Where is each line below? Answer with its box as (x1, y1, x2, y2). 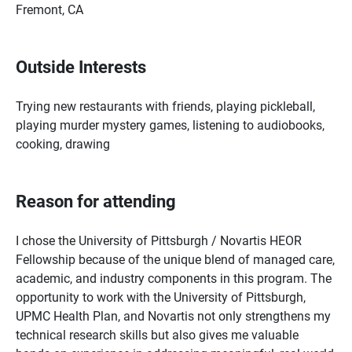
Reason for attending (16, 189, 176, 212)
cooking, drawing (16, 135, 110, 152)
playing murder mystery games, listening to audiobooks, (16, 116, 324, 133)
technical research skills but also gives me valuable (16, 326, 299, 343)
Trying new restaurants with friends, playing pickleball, (16, 97, 315, 114)
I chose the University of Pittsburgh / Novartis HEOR (16, 232, 302, 248)
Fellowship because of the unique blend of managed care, (16, 251, 335, 267)
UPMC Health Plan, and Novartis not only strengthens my (16, 307, 331, 324)
